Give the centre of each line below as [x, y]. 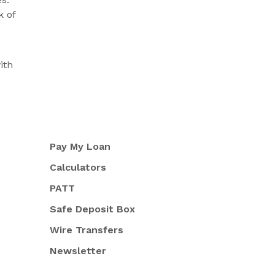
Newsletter [78, 251]
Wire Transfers [86, 230]
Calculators [78, 168]
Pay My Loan [80, 147]
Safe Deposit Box [92, 209]
